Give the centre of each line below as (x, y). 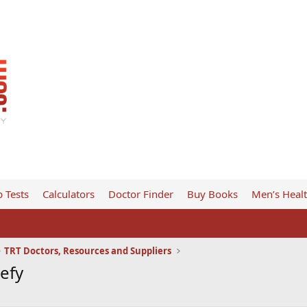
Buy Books (212, 194)
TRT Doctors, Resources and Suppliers (87, 251)
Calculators (68, 194)
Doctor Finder (140, 194)
